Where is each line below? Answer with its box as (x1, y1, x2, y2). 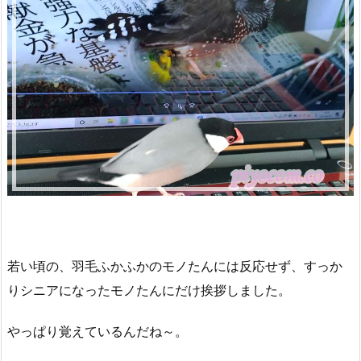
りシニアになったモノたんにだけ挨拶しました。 (7, 281, 291, 298)
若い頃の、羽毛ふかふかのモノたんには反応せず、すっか (7, 257, 342, 274)
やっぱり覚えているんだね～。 (7, 322, 188, 339)
